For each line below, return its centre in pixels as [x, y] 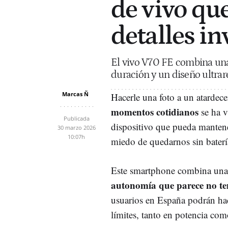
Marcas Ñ [75, 94]
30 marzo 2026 [76, 127]
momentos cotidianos [155, 111]
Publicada [76, 118]
